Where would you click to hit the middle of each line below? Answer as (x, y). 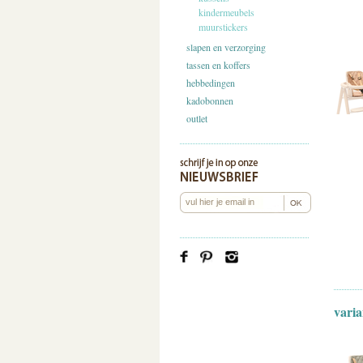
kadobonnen (210, 100)
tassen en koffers (218, 65)
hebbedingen (211, 83)
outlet (197, 118)
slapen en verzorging (226, 47)
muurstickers (223, 27)
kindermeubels (226, 12)
